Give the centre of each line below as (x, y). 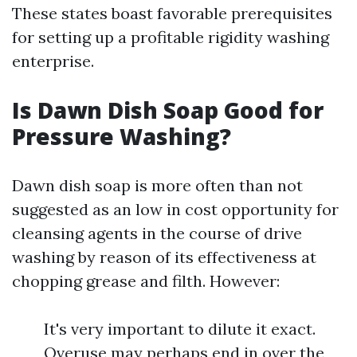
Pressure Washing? (122, 136)
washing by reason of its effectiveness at (164, 257)
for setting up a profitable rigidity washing (171, 37)
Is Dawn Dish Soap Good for (168, 110)
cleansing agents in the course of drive (157, 233)
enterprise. (53, 61)
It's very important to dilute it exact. (180, 329)
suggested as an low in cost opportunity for (175, 209)
